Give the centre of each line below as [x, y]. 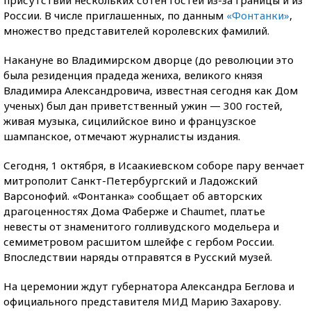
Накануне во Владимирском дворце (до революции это [149, 59]
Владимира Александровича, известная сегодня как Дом [151, 90]
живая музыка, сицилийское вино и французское [130, 120]
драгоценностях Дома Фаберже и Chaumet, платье [134, 211]
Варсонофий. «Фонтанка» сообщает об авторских [133, 195]
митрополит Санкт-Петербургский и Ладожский [131, 180]
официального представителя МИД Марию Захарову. [142, 301]
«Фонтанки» [258, 15]
